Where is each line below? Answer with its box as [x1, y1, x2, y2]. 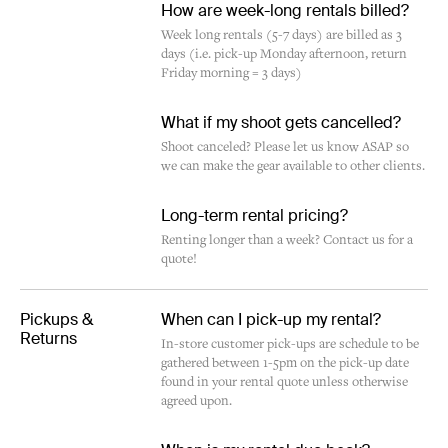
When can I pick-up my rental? [161, 309, 382, 330]
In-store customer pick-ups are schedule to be [161, 336, 420, 353]
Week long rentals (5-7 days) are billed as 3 [161, 27, 403, 44]
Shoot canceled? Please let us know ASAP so [161, 139, 410, 156]
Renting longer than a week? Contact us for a [161, 232, 414, 249]
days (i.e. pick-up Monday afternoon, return [161, 46, 408, 63]
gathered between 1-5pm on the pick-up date [161, 355, 410, 372]
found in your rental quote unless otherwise [161, 374, 409, 391]
